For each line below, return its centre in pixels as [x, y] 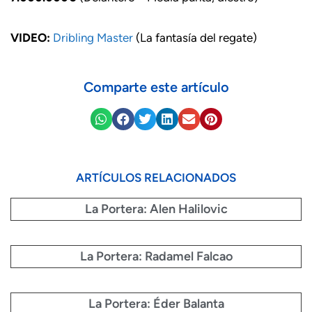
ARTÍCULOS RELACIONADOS [156, 177]
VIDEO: [30, 37]
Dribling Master [93, 37]
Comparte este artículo [156, 87]
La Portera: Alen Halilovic [156, 209]
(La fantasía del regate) [195, 37]
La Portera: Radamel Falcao [156, 256]
